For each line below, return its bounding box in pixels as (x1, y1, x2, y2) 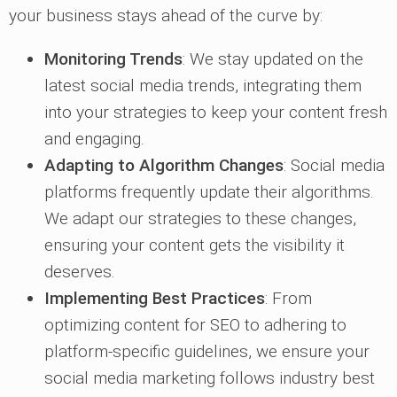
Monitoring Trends (44, 49, 183, 69)
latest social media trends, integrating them (44, 75, 362, 96)
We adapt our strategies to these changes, (44, 208, 356, 229)
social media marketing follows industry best (44, 368, 375, 388)
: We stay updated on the (183, 49, 363, 69)
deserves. (44, 261, 115, 282)
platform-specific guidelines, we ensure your (44, 341, 370, 362)
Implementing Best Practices (44, 288, 265, 308)
